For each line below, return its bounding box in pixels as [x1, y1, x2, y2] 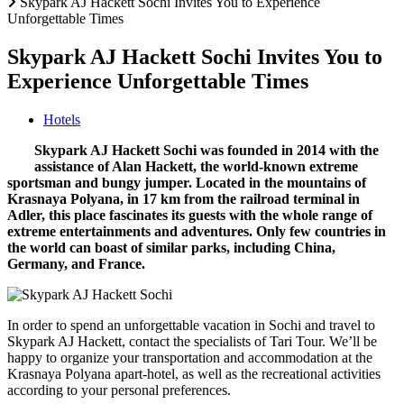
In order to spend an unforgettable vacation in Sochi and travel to [7, 317, 375, 333]
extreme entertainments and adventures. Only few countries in [7, 223, 386, 239]
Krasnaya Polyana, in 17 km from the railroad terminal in [7, 190, 360, 207]
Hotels [43, 111, 80, 127]
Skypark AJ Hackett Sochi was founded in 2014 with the [34, 142, 379, 158]
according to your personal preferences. [7, 381, 231, 398]
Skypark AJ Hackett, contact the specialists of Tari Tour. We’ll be [7, 333, 377, 349]
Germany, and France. [7, 255, 145, 271]
